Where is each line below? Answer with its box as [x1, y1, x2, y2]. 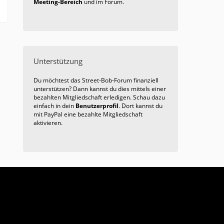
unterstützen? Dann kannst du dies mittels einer [33, 84, 166, 93]
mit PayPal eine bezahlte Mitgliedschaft [33, 110, 142, 119]
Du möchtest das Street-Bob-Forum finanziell [33, 76, 158, 85]
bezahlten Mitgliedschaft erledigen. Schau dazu [33, 93, 165, 102]
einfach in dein [33, 101, 75, 110]
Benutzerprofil [75, 101, 118, 110]
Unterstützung [33, 56, 82, 66]
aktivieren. [33, 118, 62, 127]
